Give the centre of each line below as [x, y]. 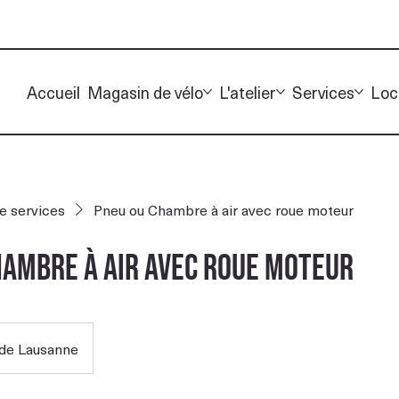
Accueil [54, 92]
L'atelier [248, 92]
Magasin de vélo [146, 92]
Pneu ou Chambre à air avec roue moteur [224, 209]
